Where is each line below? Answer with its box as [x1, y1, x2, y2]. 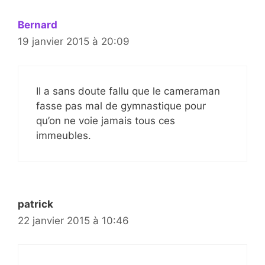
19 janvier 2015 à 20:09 [18, 35, 130, 48]
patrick [18, 198, 53, 210]
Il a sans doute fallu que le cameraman [36, 85, 220, 97]
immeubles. [36, 129, 91, 141]
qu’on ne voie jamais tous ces [36, 114, 175, 127]
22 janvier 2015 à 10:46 [18, 214, 129, 227]
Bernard [18, 19, 57, 31]
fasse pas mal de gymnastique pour [36, 99, 206, 112]
